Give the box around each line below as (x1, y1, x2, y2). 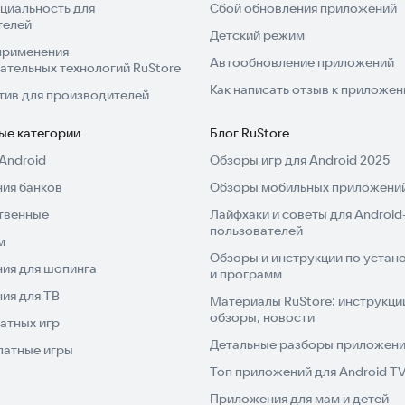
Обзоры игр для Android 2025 (210, 152, 390, 169)
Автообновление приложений (210, 54, 394, 71)
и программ (210, 266, 282, 283)
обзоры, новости (210, 309, 315, 326)
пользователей (210, 222, 303, 240)
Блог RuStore (210, 125, 289, 142)
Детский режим (210, 27, 305, 44)
